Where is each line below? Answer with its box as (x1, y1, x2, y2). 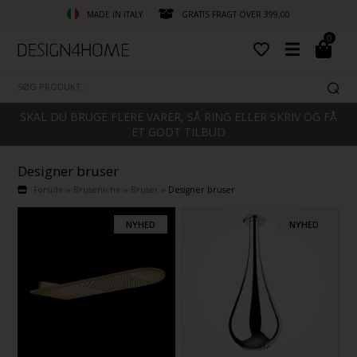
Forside (33, 184, 65, 196)
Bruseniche (73, 184, 122, 196)
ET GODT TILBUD (131, 124, 226, 140)
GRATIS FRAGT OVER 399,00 (182, 8, 290, 20)
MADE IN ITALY (87, 8, 143, 20)
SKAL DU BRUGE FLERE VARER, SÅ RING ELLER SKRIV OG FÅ (20, 109, 337, 125)
